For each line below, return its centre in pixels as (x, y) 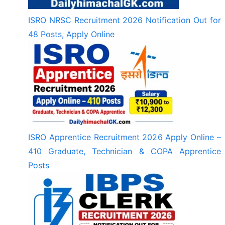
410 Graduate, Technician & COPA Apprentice (125, 151)
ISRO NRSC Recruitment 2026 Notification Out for (125, 20)
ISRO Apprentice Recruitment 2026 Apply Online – (125, 137)
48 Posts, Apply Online (71, 34)
